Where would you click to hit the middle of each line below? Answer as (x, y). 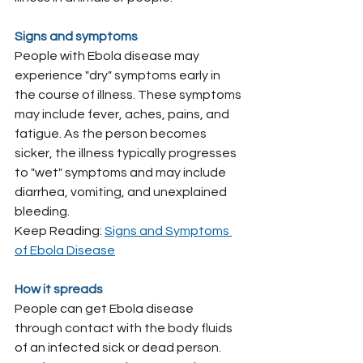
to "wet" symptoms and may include (122, 173)
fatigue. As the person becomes (112, 134)
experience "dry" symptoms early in (119, 75)
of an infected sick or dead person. (119, 348)
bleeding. (42, 211)
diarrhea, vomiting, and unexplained (122, 192)
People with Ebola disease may (108, 56)
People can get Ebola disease (105, 309)
